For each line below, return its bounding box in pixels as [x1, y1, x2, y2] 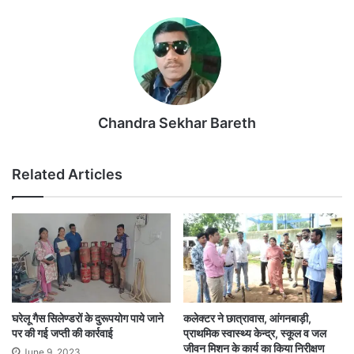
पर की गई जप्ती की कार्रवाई [12, 326, 113, 341]
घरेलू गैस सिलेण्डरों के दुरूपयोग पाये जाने [12, 311, 164, 326]
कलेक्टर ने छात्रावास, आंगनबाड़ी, [183, 311, 311, 326]
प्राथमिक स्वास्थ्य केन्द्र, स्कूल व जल [183, 326, 326, 341]
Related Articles [12, 165, 122, 183]
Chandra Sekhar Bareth [98, 114, 256, 131]
